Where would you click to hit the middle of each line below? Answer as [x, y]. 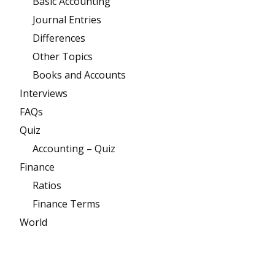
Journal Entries [67, 20]
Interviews [44, 94]
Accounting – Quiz [74, 149]
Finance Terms [66, 204]
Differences [59, 38]
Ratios [47, 186]
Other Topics [63, 57]
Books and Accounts [79, 75]
